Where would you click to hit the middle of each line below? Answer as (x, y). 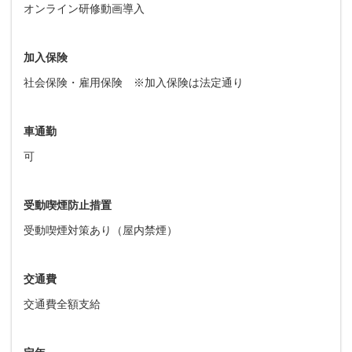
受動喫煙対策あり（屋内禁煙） (101, 230)
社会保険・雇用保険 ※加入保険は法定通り (134, 82)
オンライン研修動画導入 (84, 8)
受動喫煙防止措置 (68, 205)
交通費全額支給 (62, 304)
